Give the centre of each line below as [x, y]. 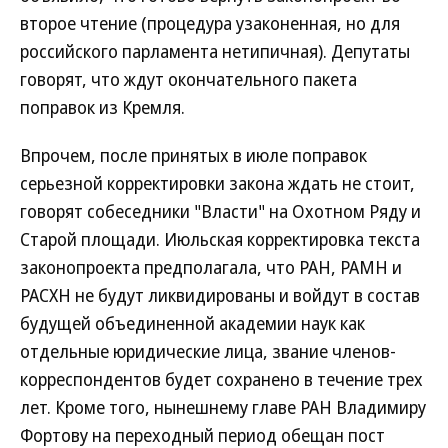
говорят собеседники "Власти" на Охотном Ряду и [220, 211]
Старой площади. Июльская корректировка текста [220, 239]
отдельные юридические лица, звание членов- [208, 351]
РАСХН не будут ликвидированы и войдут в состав [220, 295]
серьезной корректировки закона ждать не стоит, [217, 183]
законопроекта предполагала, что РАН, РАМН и [211, 267]
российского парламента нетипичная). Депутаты [215, 51]
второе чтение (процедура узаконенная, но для [210, 23]
